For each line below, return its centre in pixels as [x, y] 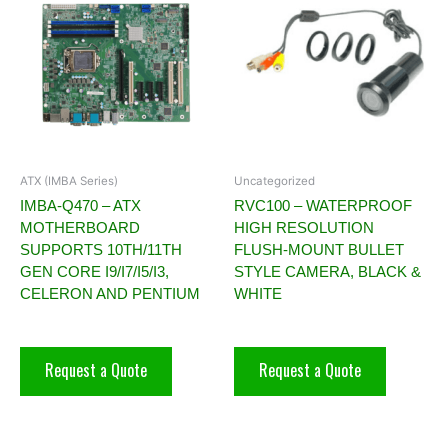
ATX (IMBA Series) [69, 181]
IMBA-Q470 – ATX [80, 205]
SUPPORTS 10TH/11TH [101, 249]
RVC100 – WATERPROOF [323, 205]
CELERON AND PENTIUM [110, 293]
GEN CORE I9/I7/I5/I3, [94, 271]
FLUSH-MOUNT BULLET [319, 249]
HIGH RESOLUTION [304, 227]
